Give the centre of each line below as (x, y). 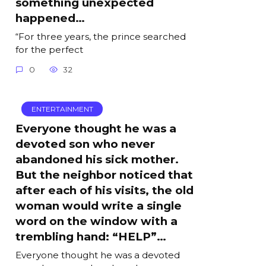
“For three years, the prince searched (101, 37)
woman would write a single (99, 205)
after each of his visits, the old (104, 190)
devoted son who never (85, 144)
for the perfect (49, 50)
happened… (50, 18)
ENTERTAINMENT (62, 109)
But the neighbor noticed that (104, 175)
